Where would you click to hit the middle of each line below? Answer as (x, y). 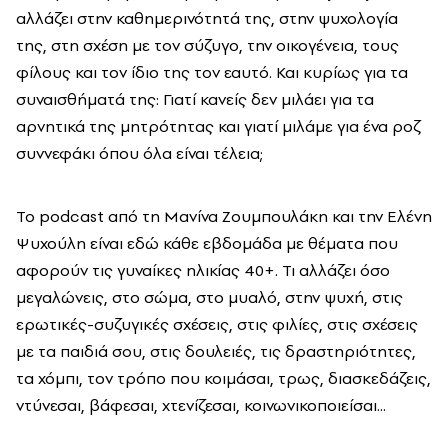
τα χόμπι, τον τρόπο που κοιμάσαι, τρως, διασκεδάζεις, (223, 378)
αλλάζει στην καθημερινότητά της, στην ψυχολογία (207, 18)
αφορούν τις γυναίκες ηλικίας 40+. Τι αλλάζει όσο (203, 270)
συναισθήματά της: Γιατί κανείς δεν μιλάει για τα (195, 99)
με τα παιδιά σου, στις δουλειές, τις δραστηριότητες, (216, 351)
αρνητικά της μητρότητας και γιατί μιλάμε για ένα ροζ (218, 126)
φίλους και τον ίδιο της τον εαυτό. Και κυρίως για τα (212, 72)
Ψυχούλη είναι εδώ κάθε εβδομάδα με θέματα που (207, 243)
